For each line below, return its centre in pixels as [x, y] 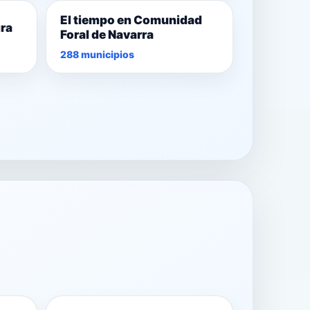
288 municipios [97, 55]
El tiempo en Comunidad [131, 20]
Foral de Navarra [107, 35]
